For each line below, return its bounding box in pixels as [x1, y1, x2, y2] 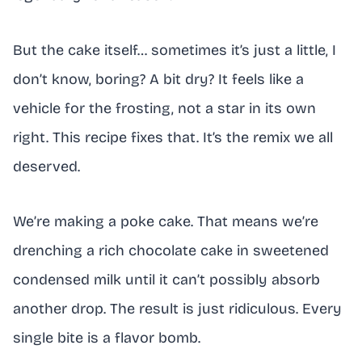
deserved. [13, 157, 80, 175]
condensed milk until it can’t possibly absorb [13, 270, 320, 288]
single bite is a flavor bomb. [13, 328, 200, 347]
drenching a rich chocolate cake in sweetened [13, 241, 329, 259]
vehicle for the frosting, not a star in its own [13, 99, 316, 117]
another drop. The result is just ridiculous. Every [13, 299, 342, 318]
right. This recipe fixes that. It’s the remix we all [13, 128, 333, 146]
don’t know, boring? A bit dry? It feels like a [13, 69, 304, 88]
